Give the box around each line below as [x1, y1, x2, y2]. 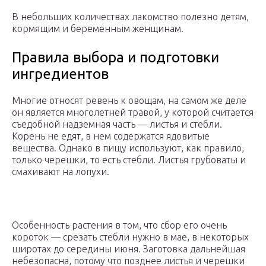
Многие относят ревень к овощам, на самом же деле [12, 95, 246, 106]
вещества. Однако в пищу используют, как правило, [12, 142, 244, 154]
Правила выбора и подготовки [12, 49, 219, 66]
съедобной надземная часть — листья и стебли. [12, 119, 222, 130]
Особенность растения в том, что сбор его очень [12, 220, 227, 231]
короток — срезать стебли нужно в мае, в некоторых [12, 232, 249, 243]
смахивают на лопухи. [12, 166, 109, 178]
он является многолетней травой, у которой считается [12, 107, 254, 118]
